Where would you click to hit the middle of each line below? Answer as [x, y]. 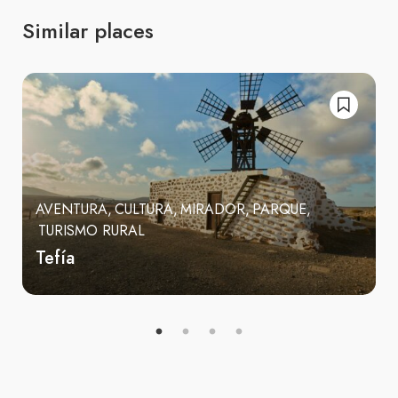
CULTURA [144, 210]
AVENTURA [72, 210]
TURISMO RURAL [92, 231]
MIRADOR [213, 210]
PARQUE [279, 210]
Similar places [88, 31]
